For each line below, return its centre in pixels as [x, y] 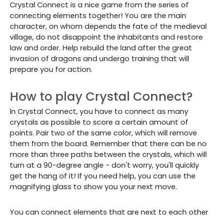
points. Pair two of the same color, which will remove [103, 133]
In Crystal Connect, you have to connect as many [99, 111]
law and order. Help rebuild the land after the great [101, 48]
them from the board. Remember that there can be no [108, 144]
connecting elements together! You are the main [98, 16]
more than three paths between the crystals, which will [108, 154]
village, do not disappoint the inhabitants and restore [106, 37]
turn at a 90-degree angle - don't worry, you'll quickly [104, 165]
